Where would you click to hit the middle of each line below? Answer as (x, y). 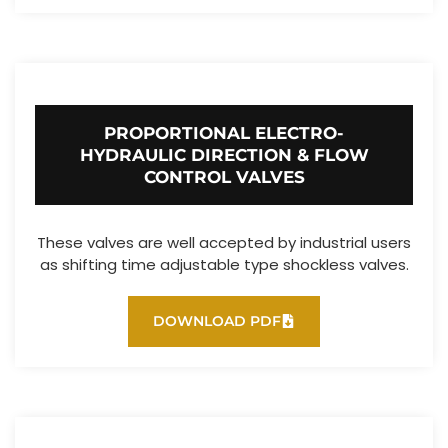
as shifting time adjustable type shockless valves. (224, 264)
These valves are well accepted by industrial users (224, 242)
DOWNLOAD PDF (217, 320)
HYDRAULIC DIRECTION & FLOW (224, 154)
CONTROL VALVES (224, 176)
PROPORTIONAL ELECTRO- (224, 132)
